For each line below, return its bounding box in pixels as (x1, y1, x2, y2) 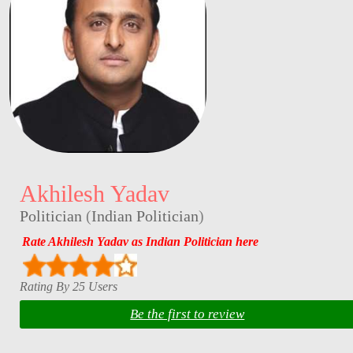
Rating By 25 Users (19, 279, 117, 293)
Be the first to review (130, 307, 245, 322)
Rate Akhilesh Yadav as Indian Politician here (21, 235, 258, 249)
